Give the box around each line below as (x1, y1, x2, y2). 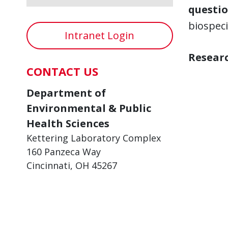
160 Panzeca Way (26, 146, 101, 158)
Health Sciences (26, 117, 109, 130)
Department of (26, 86, 106, 100)
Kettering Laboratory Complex (26, 132, 161, 144)
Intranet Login (65, 28, 135, 42)
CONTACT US (26, 64, 98, 79)
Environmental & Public (26, 101, 151, 115)
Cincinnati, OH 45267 (26, 159, 117, 172)
